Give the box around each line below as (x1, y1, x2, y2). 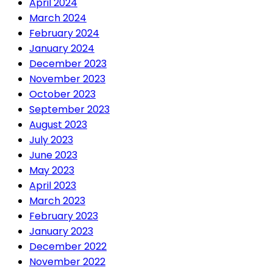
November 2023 (29, 72, 105, 87)
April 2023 (29, 179, 76, 193)
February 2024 (29, 26, 99, 41)
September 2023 (29, 102, 110, 117)
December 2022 (29, 239, 107, 254)
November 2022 (29, 255, 105, 269)
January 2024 (29, 41, 94, 56)
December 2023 (29, 57, 107, 71)
